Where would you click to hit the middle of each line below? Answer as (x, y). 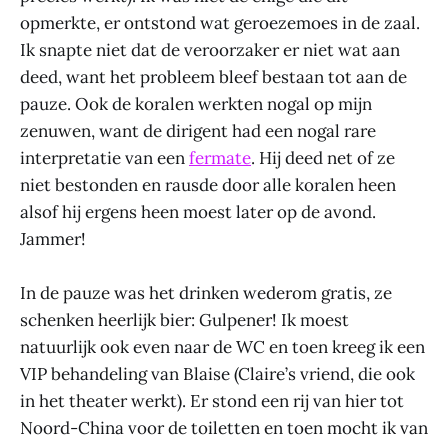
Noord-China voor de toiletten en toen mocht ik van (224, 428)
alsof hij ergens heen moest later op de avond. (198, 211)
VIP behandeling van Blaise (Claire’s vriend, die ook (217, 374)
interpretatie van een (104, 157)
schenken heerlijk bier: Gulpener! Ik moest (184, 320)
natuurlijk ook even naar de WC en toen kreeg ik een (222, 347)
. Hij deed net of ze (323, 157)
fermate (220, 157)
